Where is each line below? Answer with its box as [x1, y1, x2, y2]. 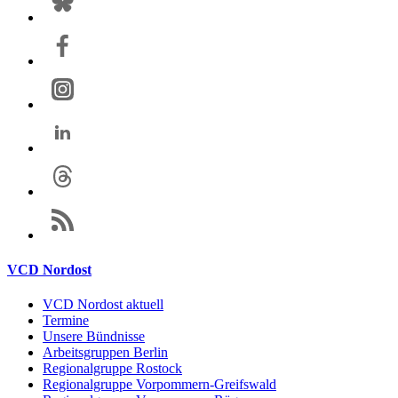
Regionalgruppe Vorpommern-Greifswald [43, 377, 276, 393]
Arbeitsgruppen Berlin [43, 345, 168, 361]
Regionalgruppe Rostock [43, 361, 182, 377]
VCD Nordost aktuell [43, 297, 163, 313]
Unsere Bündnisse [43, 329, 145, 345]
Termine [43, 313, 89, 329]
